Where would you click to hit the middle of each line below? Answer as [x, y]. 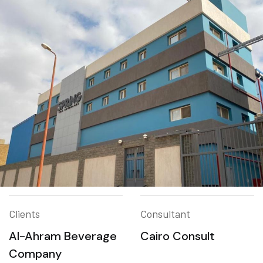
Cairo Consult [178, 236]
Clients [24, 214]
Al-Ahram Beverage [63, 236]
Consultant [165, 214]
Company [35, 254]
